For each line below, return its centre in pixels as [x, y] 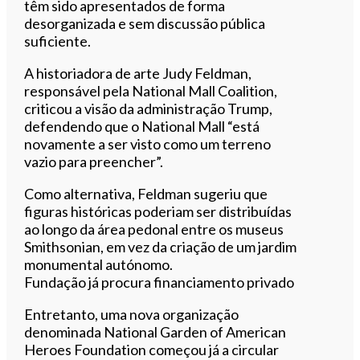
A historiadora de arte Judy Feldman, [138, 73]
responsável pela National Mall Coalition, [151, 90]
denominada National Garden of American [155, 331]
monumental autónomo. [99, 264]
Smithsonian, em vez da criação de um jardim [161, 246]
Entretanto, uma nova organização [132, 314]
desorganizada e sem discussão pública [145, 23]
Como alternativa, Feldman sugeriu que [146, 193]
